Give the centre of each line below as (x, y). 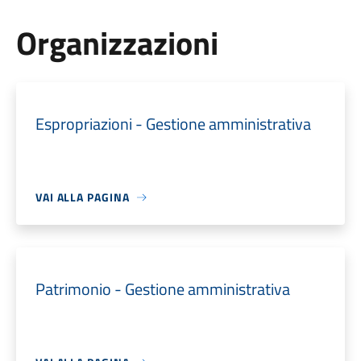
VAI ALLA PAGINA (82, 197)
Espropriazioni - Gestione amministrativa (173, 124)
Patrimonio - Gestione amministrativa (162, 289)
